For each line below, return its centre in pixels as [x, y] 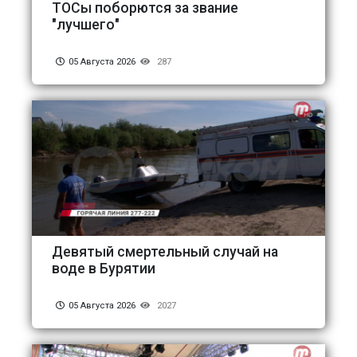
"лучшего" [86, 24]
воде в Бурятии [104, 268]
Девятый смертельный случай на [165, 251]
